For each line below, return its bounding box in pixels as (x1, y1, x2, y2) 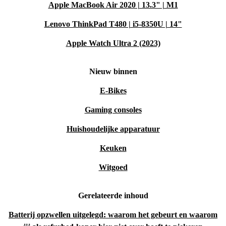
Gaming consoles (84, 105, 142, 115)
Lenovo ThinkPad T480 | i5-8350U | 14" (44, 20, 182, 29)
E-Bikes (99, 86, 127, 95)
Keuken (99, 144, 127, 153)
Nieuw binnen (89, 67, 137, 76)
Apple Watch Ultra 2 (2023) (66, 39, 160, 48)
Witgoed (98, 163, 128, 172)
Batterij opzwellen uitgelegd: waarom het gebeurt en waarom (9, 210, 217, 219)
